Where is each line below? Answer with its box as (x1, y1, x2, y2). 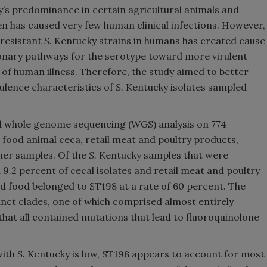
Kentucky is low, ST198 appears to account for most (25, 248, 265, 260)
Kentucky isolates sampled (126, 81, 247, 93)
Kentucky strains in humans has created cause (54, 35, 265, 46)
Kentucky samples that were (99, 149, 228, 161)
